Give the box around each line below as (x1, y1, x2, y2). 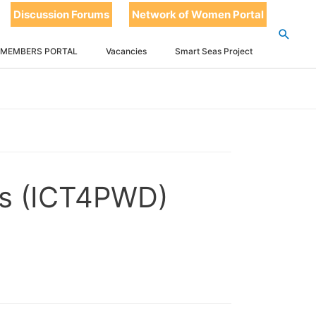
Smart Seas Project (175, 46, 253, 56)
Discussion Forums (13, 8, 109, 21)
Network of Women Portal (132, 8, 264, 21)
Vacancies (106, 46, 147, 56)
